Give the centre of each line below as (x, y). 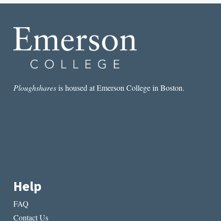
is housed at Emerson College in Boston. (120, 87)
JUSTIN (78, 7)
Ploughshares (35, 87)
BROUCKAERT (91, 17)
